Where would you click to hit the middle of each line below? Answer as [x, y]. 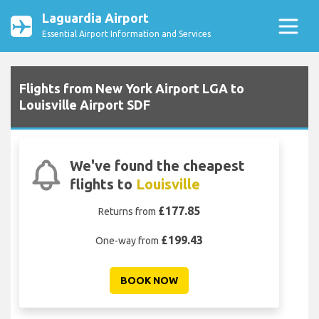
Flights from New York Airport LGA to [132, 89]
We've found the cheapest [157, 166]
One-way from [128, 241]
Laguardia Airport [95, 18]
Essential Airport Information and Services [126, 34]
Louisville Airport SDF [85, 105]
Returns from [128, 212]
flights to [103, 184]
